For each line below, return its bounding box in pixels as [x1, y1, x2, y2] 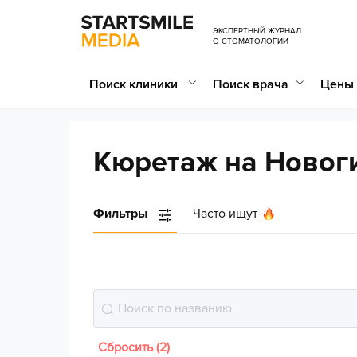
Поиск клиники [89, 76, 181, 92]
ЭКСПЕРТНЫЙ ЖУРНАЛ [213, 26, 301, 36]
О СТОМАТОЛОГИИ [213, 37, 288, 46]
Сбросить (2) [98, 339, 170, 355]
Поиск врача [213, 76, 288, 92]
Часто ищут [193, 206, 257, 222]
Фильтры [93, 206, 147, 222]
